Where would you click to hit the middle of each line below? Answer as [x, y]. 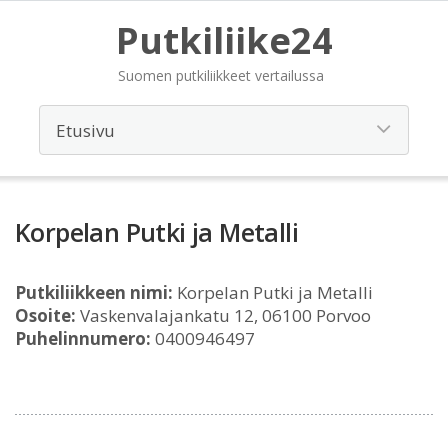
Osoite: [45, 315]
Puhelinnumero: [83, 338]
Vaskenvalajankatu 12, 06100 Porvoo [223, 315]
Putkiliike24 [224, 40]
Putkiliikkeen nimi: [94, 292]
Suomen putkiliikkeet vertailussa [220, 75]
